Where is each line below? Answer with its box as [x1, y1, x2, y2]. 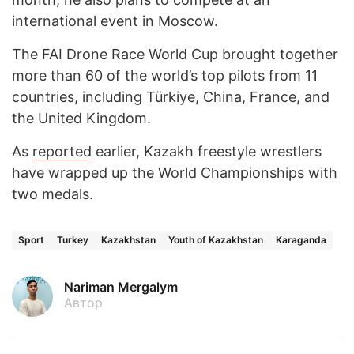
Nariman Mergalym [64, 279, 178, 296]
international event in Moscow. [12, 13, 218, 30]
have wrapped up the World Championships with [12, 164, 337, 182]
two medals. [12, 186, 93, 203]
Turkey [57, 234, 88, 247]
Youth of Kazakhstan [168, 234, 263, 247]
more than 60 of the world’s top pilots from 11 [12, 67, 318, 85]
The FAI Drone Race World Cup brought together [12, 46, 338, 63]
